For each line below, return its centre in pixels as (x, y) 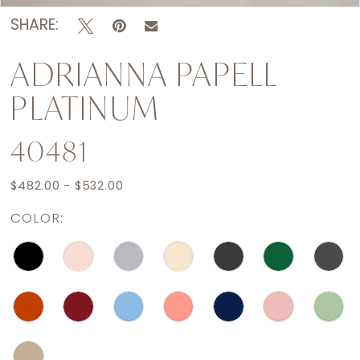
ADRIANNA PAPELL (144, 74)
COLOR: (37, 219)
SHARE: (35, 26)
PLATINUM (85, 108)
